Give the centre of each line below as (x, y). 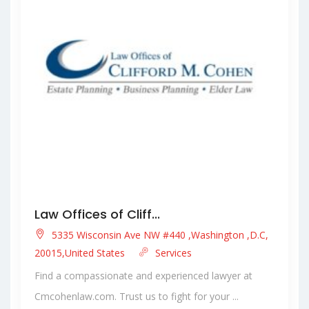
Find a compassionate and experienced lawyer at (143, 276)
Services (172, 253)
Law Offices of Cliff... (97, 215)
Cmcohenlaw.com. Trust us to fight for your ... (137, 297)
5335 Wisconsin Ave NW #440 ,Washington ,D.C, (159, 235)
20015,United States (81, 253)
